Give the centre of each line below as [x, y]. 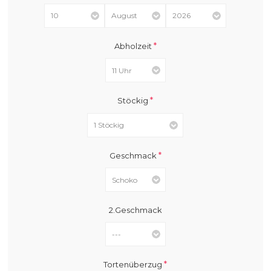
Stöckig [134, 100]
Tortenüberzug [134, 264]
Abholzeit [134, 46]
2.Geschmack [135, 210]
